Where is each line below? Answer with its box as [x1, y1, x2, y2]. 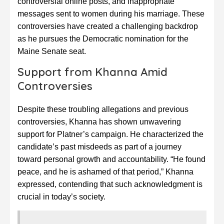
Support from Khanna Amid [17, 65, 167, 79]
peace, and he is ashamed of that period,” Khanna [17, 167, 193, 176]
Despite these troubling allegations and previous [17, 105, 188, 114]
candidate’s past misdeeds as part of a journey [17, 142, 181, 151]
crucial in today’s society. [17, 192, 105, 201]
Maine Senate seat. [17, 47, 86, 56]
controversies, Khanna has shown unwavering [17, 117, 181, 126]
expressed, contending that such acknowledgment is [17, 180, 202, 189]
